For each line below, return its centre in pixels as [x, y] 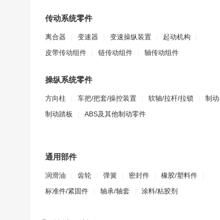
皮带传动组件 [66, 53]
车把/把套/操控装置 [107, 98]
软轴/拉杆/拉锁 [171, 98]
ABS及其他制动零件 [115, 114]
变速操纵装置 [131, 37]
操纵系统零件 [69, 80]
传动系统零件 [69, 18]
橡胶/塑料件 [179, 175]
